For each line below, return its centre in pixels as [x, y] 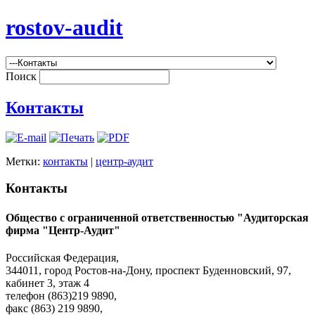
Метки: [24, 161]
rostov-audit [64, 28]
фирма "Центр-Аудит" [63, 230]
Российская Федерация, [62, 257]
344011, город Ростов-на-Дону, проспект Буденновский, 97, [148, 270]
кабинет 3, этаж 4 [47, 283]
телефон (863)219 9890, [61, 295]
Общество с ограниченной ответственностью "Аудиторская [157, 217]
